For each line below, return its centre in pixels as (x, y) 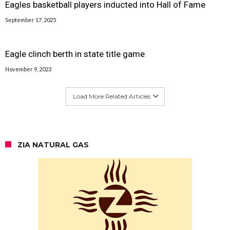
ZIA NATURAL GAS (53, 145)
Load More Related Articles (111, 96)
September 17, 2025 (31, 20)
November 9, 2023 (28, 69)
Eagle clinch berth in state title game (75, 54)
